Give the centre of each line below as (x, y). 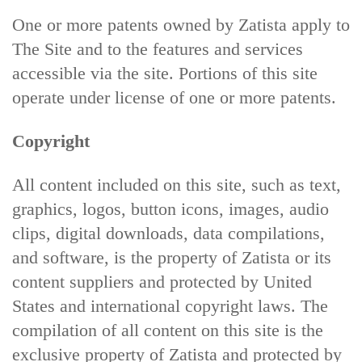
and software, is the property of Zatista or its (172, 257)
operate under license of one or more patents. (174, 97)
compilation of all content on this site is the (168, 330)
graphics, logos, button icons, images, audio (170, 209)
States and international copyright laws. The (170, 306)
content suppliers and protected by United (162, 282)
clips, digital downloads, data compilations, (168, 233)
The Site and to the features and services (158, 49)
